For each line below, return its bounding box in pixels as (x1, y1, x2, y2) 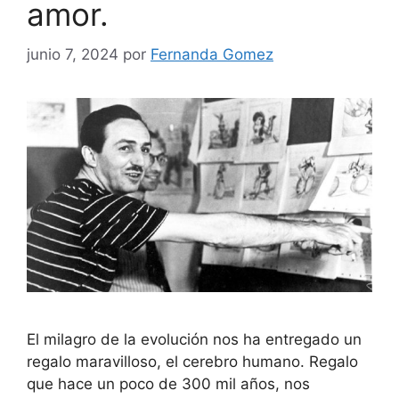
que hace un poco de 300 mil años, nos (27, 375, 310, 394)
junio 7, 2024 (27, 45, 118, 63)
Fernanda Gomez (151, 45, 273, 63)
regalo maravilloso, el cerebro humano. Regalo (27, 353, 358, 371)
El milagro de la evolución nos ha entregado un (27, 330, 362, 349)
